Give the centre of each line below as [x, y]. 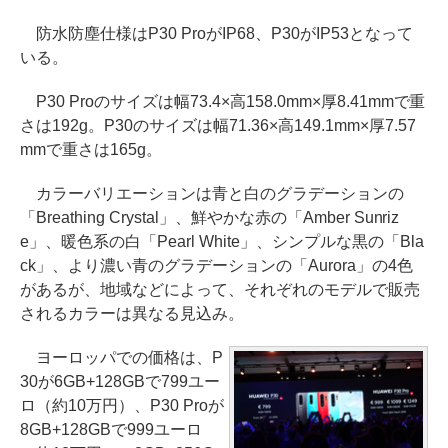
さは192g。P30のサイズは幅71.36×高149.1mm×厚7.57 [218, 125]
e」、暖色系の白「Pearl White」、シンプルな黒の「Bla [222, 241]
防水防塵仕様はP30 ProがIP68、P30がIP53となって [216, 33]
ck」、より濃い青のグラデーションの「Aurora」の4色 [216, 265]
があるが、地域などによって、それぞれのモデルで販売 [220, 289]
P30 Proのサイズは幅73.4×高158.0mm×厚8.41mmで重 [223, 101]
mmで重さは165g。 [91, 149]
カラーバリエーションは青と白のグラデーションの [212, 193]
